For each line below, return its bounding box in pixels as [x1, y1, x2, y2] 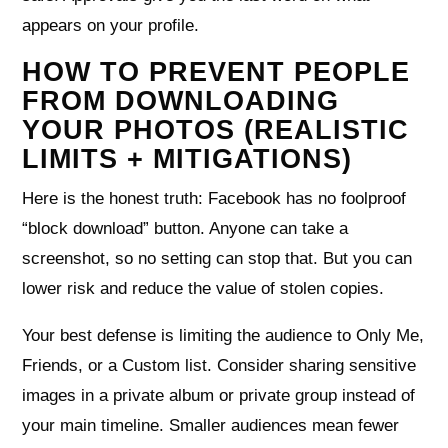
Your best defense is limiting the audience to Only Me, [22, 325, 425, 345]
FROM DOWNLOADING [22, 85, 340, 116]
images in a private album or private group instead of [22, 385, 416, 405]
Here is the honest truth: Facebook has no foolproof [22, 188, 407, 208]
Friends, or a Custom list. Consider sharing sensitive [22, 355, 417, 375]
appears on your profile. [22, 15, 200, 35]
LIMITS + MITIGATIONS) [22, 143, 353, 174]
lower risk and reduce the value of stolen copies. [22, 278, 385, 298]
